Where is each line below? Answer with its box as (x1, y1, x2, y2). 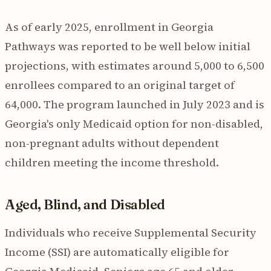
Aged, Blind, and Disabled (5, 195, 165, 213)
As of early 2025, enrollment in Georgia (5, 19, 214, 34)
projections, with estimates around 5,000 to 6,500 (5, 57, 264, 73)
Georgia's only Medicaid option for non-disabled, (5, 116, 263, 131)
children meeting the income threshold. (5, 154, 219, 170)
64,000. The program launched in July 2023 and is (5, 96, 264, 112)
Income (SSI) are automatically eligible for (5, 244, 229, 260)
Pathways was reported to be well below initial (5, 38, 250, 54)
